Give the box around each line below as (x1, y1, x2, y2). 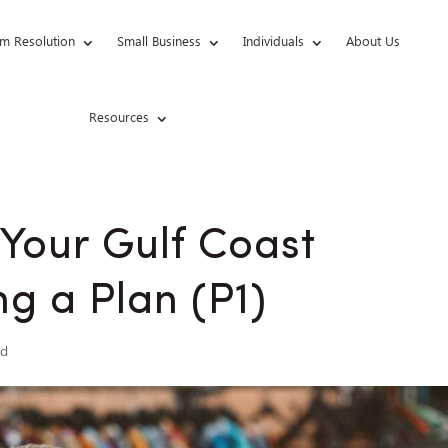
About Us (345, 34, 400, 51)
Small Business (116, 34, 201, 51)
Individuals (242, 34, 304, 51)
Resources (89, 110, 150, 127)
